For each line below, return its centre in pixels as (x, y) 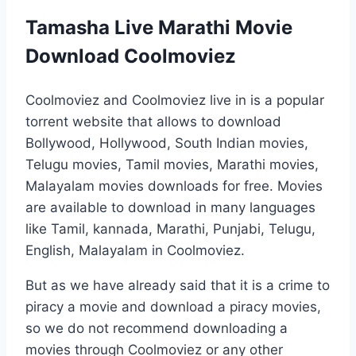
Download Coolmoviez (131, 56)
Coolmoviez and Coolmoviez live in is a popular (175, 100)
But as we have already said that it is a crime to (178, 285)
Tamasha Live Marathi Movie (159, 27)
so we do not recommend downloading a (157, 328)
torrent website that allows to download (153, 121)
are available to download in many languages (170, 207)
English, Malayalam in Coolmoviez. (135, 250)
